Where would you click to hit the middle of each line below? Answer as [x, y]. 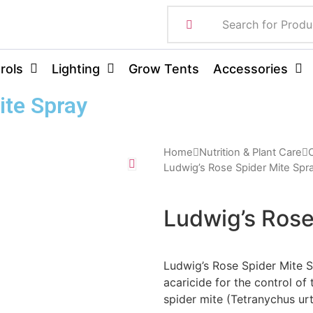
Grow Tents [163, 68]
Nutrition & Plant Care [250, 152]
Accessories [250, 68]
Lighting [75, 68]
